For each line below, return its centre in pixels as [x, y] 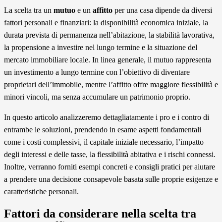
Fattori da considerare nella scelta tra [100, 213]
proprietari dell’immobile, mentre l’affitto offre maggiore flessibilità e [111, 84]
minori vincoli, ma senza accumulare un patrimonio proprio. [97, 97]
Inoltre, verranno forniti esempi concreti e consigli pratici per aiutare [110, 166]
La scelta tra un [29, 10]
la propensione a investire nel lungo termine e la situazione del [101, 47]
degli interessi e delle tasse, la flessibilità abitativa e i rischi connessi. [110, 154]
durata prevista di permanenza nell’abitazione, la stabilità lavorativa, [109, 35]
